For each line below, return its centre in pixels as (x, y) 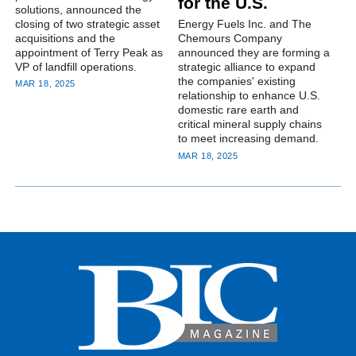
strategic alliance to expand (246, 67)
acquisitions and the (66, 38)
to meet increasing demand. (248, 139)
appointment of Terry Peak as (89, 52)
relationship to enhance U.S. (249, 96)
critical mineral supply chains (250, 124)
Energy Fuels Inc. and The (244, 24)
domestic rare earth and (238, 110)
